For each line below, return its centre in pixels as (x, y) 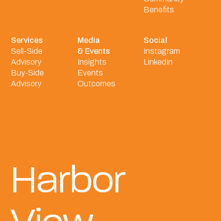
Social (155, 40)
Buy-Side (28, 73)
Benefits (159, 9)
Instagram (162, 51)
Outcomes (96, 83)
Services (27, 40)
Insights (92, 62)
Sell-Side (27, 51)
